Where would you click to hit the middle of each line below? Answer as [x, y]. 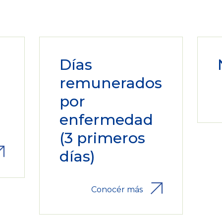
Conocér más [117, 189]
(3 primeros [103, 138]
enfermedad [107, 119]
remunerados [111, 83]
